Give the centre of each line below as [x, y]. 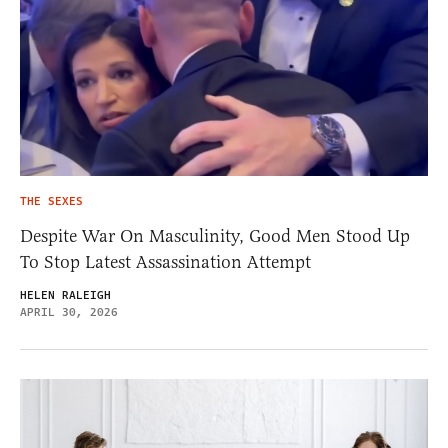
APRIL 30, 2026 [69, 313]
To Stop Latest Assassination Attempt [165, 262]
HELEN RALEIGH [65, 296]
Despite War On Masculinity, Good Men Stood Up [215, 236]
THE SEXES [51, 202]
